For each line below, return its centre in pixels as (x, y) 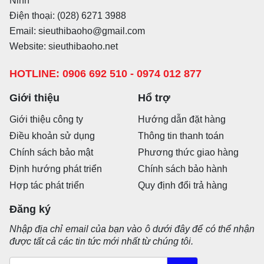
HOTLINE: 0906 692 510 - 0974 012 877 (105, 73)
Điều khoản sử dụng (52, 136)
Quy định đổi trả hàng (183, 185)
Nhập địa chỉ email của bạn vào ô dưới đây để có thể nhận (132, 229)
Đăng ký (30, 209)
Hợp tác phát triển (47, 185)
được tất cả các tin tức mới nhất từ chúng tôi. (101, 241)
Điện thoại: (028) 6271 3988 (68, 15)
